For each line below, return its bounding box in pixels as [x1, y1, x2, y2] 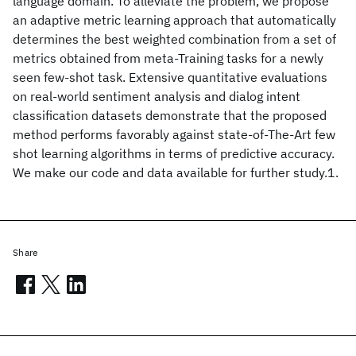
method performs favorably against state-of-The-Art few [13, 126, 335, 142]
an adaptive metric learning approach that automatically [13, 12, 336, 28]
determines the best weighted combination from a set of [13, 31, 336, 47]
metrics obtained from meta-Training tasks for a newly [13, 50, 323, 66]
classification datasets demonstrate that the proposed [13, 107, 327, 123]
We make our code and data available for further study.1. [13, 164, 339, 180]
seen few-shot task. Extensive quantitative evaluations [13, 69, 327, 85]
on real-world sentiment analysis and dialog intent [13, 88, 300, 104]
